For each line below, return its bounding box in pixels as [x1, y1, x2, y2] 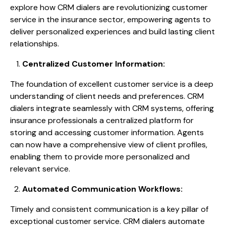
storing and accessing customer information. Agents [10, 127, 204, 138]
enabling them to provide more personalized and [10, 151, 190, 162]
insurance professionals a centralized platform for [10, 115, 194, 126]
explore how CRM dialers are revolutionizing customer [10, 2, 208, 13]
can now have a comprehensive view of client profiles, [10, 139, 207, 150]
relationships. [10, 38, 59, 49]
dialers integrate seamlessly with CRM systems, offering [10, 103, 214, 114]
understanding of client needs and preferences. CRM [10, 91, 204, 102]
